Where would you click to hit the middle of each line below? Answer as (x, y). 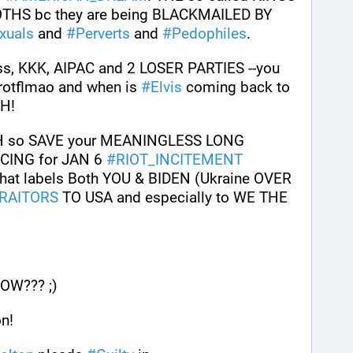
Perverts (103, 33)
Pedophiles (209, 33)
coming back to (236, 87)
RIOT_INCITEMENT (179, 159)
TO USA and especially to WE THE (173, 197)
